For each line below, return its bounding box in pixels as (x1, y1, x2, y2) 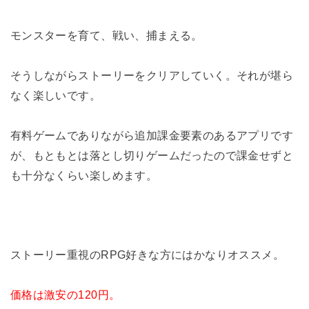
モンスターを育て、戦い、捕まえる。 (10, 28, 203, 41)
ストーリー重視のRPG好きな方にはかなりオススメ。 (10, 248, 285, 261)
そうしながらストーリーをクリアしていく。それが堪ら (10, 68, 294, 81)
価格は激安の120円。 (10, 288, 121, 301)
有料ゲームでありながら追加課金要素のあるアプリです (10, 128, 294, 141)
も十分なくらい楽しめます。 (10, 168, 158, 181)
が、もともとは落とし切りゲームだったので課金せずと (10, 148, 294, 161)
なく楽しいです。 (10, 88, 101, 101)
